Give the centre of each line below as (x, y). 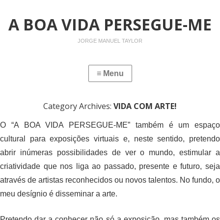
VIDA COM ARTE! (145, 106)
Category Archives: (78, 106)
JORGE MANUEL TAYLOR (110, 41)
